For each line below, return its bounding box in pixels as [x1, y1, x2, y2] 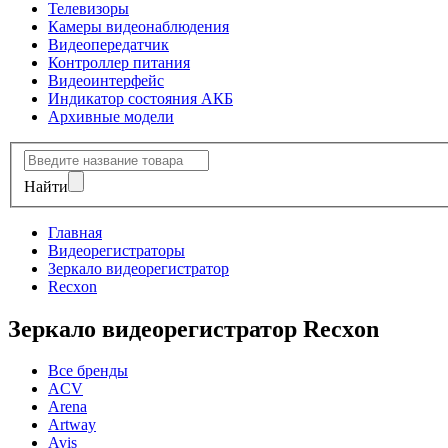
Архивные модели [48, 108, 174, 125]
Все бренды [48, 362, 128, 380]
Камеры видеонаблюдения [48, 18, 229, 35]
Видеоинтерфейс [48, 72, 164, 89]
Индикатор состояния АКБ [48, 90, 233, 107]
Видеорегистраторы [48, 241, 185, 259]
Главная [48, 223, 102, 241]
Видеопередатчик [48, 36, 169, 53]
